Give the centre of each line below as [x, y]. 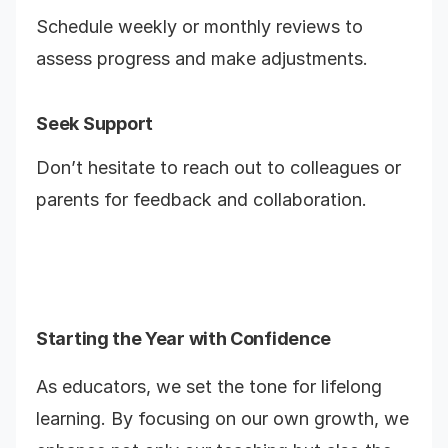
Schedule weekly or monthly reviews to [199, 26]
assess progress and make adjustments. [202, 58]
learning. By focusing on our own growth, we [222, 418]
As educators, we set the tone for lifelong [209, 386]
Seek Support [95, 123]
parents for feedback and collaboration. [201, 199]
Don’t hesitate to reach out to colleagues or [218, 167]
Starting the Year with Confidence [184, 338]
